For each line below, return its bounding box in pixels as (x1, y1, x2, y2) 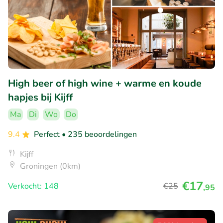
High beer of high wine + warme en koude (8, 76, 202, 90)
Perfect (34, 128, 62, 140)
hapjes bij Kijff (8, 90, 73, 104)
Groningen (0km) (20, 160, 81, 172)
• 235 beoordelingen (62, 128, 137, 140)
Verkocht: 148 (8, 180, 59, 192)
